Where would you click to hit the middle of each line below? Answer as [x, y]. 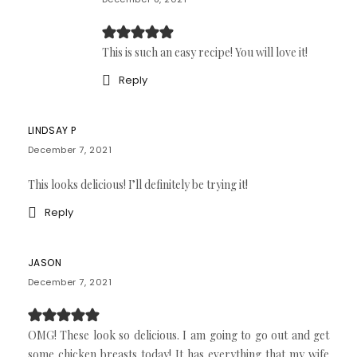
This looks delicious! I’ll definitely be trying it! [137, 184]
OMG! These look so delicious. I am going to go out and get [178, 335]
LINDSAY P [52, 130]
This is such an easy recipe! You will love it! [204, 52]
